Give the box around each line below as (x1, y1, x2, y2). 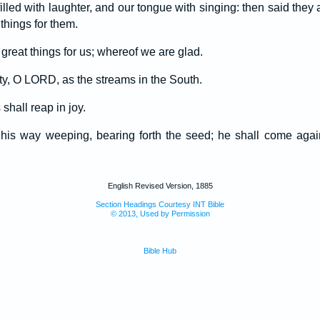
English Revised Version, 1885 (107, 181, 213, 190)
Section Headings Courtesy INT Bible (96, 200, 224, 209)
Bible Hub (144, 246, 176, 255)
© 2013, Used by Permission (110, 209, 210, 218)
